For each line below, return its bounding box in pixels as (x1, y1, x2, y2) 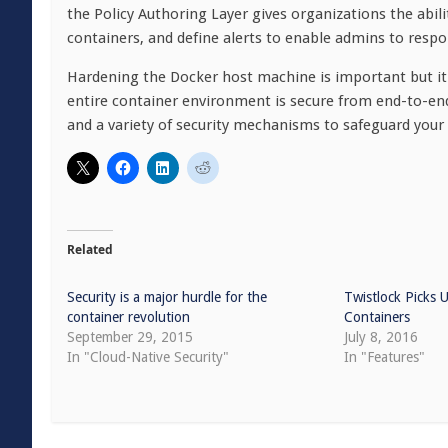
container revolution (67, 309, 190, 325)
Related (67, 241, 113, 258)
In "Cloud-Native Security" (67, 349, 229, 365)
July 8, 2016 (344, 329, 419, 345)
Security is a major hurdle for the (67, 289, 267, 305)
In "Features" (344, 349, 426, 365)
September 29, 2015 (67, 329, 193, 345)
